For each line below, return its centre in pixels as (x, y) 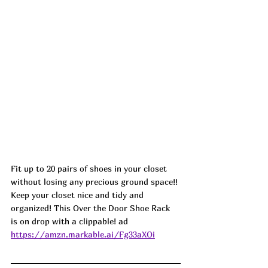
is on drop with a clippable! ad (69, 221)
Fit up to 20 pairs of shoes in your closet (90, 168)
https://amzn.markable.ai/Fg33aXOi (83, 234)
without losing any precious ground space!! (95, 181)
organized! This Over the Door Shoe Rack (92, 208)
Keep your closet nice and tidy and (78, 194)
